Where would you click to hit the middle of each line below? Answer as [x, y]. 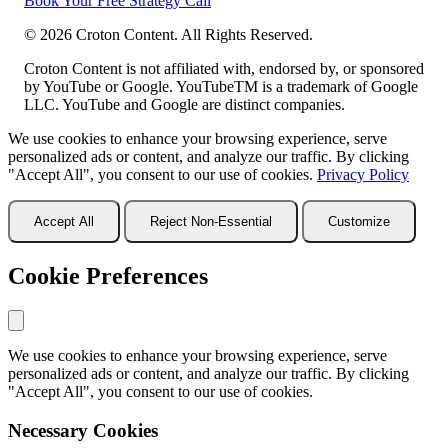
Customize [359, 222]
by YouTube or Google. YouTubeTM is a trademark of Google [221, 87]
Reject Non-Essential [211, 222]
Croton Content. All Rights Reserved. [192, 35]
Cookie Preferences [108, 276]
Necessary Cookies [83, 430]
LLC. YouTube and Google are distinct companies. [184, 105]
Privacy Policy [363, 175]
